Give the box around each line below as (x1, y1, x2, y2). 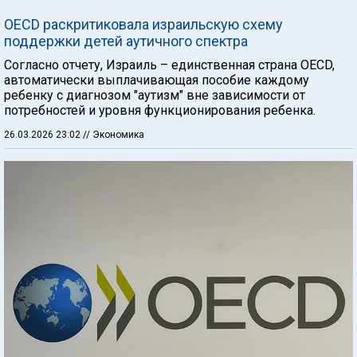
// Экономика (83, 128, 144, 140)
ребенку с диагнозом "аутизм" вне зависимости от (4, 87, 305, 103)
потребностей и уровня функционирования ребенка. (4, 102, 316, 118)
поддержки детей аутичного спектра (4, 32, 248, 49)
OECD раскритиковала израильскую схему (4, 15, 283, 33)
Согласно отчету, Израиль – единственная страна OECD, (4, 57, 335, 73)
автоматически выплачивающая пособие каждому (4, 72, 309, 88)
